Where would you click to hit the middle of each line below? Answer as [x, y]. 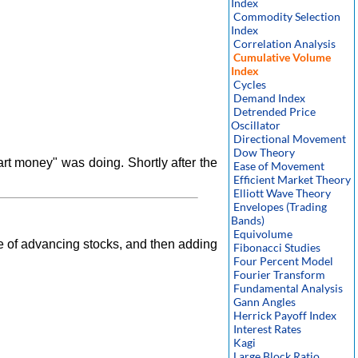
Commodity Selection [287, 16]
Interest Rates [267, 329]
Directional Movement [290, 139]
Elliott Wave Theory [282, 193]
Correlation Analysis [284, 44]
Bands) [248, 220]
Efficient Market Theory [292, 179]
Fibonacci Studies [277, 247]
